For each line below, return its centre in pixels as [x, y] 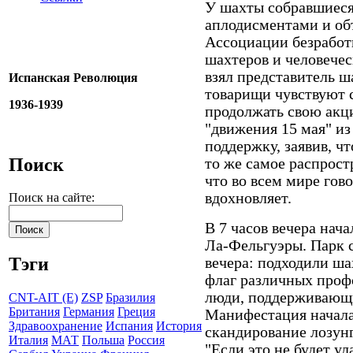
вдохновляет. [248, 198]
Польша [103, 340]
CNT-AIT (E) [43, 298]
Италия [28, 340]
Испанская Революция [73, 77]
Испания [129, 326]
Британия [34, 312]
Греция [136, 312]
